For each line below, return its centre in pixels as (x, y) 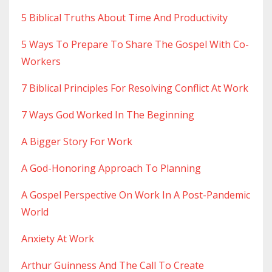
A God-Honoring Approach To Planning (111, 168)
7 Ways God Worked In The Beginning (108, 115)
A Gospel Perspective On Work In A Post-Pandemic (136, 195)
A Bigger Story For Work (77, 142)
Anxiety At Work (58, 239)
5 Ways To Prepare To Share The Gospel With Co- (135, 45)
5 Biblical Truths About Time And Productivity (124, 18)
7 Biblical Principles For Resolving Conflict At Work (135, 88)
